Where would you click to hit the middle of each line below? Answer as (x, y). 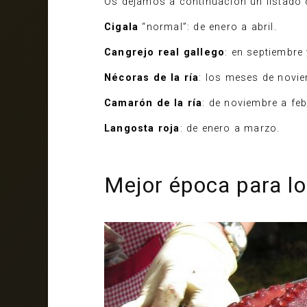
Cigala (122, 27)
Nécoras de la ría (152, 78)
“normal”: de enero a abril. (208, 27)
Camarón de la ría (153, 103)
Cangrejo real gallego (165, 52)
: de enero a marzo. (230, 128)
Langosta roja (142, 128)
